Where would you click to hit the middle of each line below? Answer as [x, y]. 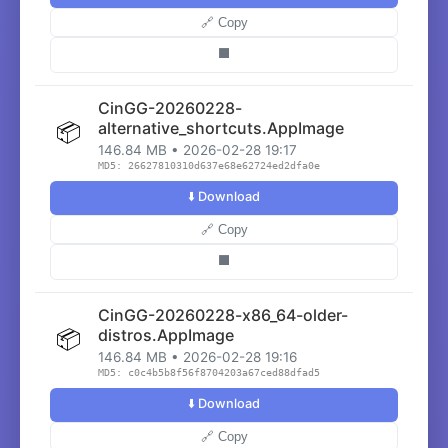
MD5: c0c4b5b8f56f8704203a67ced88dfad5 [209, 372]
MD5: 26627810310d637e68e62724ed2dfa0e [209, 165]
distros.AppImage [166, 335]
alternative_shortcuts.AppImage [221, 128]
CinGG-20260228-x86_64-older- [223, 315]
